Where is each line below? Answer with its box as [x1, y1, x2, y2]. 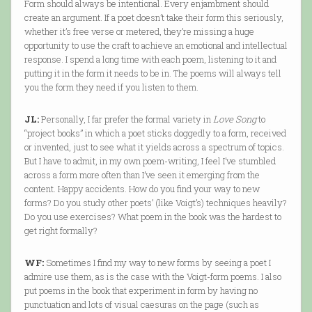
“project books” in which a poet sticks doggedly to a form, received [24, 127, 286, 140]
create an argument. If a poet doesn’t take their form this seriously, [24, 11, 283, 24]
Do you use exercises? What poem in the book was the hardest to [24, 210, 281, 224]
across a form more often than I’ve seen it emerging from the [24, 169, 260, 182]
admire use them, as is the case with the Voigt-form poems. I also [24, 270, 281, 283]
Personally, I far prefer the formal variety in [38, 113, 213, 126]
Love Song [212, 113, 256, 126]
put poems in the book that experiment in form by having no [24, 284, 258, 297]
